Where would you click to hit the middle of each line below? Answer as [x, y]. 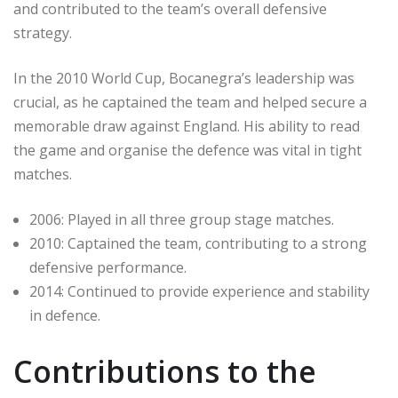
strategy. [43, 33]
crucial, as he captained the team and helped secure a [190, 102]
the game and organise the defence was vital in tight [187, 150]
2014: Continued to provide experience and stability [199, 291]
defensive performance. [108, 267]
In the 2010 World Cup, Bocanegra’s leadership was [184, 78]
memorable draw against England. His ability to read [187, 126]
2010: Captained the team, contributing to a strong [198, 243]
